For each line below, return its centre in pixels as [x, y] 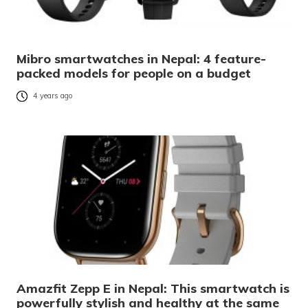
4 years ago [53, 96]
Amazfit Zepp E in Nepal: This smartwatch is [153, 289]
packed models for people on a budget [134, 74]
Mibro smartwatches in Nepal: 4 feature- [141, 59]
